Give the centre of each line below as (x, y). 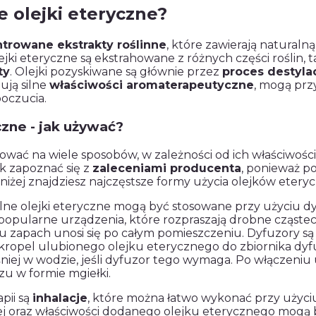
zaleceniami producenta (167, 168)
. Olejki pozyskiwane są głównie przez (116, 72)
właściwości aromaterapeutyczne (152, 85)
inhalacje (60, 298)
